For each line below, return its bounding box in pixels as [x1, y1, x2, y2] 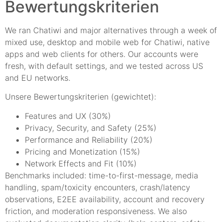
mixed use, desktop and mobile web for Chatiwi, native [5, 37, 210, 47]
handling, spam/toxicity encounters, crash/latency [5, 182, 190, 192]
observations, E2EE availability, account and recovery [5, 194, 205, 204]
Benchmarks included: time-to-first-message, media [5, 170, 198, 180]
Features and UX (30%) [25, 111, 111, 121]
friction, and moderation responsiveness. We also [5, 206, 187, 216]
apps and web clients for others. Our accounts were [5, 49, 198, 59]
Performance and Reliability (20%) [25, 134, 153, 145]
